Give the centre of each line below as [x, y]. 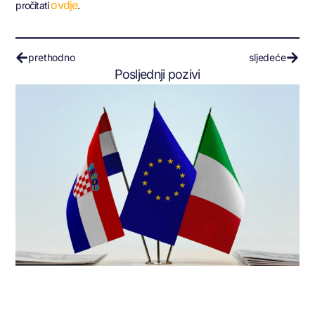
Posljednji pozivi [157, 75]
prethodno [52, 58]
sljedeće [268, 58]
